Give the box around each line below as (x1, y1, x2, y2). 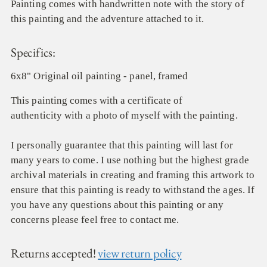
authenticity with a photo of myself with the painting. (11, 110, 238, 122)
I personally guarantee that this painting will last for (11, 139, 233, 151)
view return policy (98, 245, 182, 262)
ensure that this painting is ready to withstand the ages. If (11, 184, 255, 196)
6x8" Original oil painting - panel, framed (11, 70, 188, 82)
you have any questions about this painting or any (11, 199, 224, 211)
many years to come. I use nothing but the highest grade (11, 154, 249, 166)
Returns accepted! (11, 245, 98, 262)
